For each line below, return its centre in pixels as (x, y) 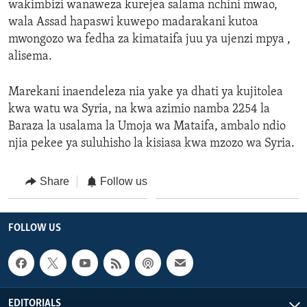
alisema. (30, 56)
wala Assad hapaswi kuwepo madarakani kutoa (133, 22)
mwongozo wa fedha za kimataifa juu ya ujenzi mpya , (149, 39)
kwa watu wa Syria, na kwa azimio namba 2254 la (139, 109)
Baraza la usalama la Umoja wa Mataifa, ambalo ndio (147, 126)
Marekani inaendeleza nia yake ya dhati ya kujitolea (146, 92)
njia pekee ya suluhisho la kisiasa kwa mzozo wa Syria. (151, 143)
